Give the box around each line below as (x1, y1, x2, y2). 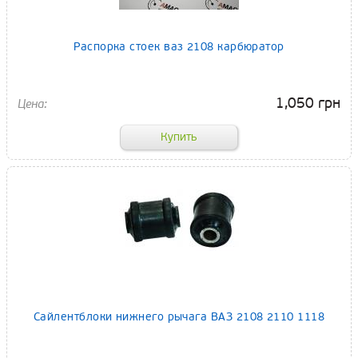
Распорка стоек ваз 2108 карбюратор (74, 39, 284, 54)
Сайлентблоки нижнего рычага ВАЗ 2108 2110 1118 (33, 310, 325, 324)
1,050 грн (276, 93, 340, 112)
